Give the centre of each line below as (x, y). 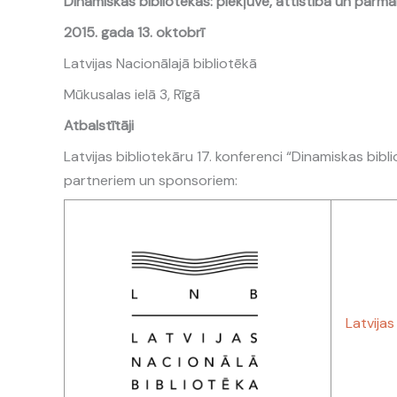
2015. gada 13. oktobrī (134, 32)
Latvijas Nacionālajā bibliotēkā (160, 63)
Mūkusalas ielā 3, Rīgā (132, 94)
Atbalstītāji (99, 125)
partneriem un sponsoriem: (151, 180)
